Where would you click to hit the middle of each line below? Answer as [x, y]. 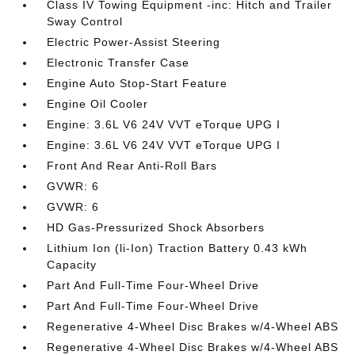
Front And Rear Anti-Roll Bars [132, 166]
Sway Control [85, 21]
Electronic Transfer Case [118, 63]
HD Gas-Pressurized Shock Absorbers [156, 227]
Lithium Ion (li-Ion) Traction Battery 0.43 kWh [177, 248]
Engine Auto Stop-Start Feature [137, 83]
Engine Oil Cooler [98, 104]
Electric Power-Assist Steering [134, 42]
